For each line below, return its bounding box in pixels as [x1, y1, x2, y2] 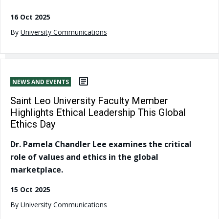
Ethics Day [10, 118, 55, 131]
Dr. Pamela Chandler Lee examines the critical [10, 139, 192, 150]
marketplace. [10, 164, 63, 175]
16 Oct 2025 [10, 12, 50, 22]
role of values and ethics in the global [10, 152, 158, 163]
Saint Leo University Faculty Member [10, 95, 168, 107]
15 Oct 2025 [10, 185, 50, 195]
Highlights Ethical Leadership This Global [10, 107, 186, 119]
